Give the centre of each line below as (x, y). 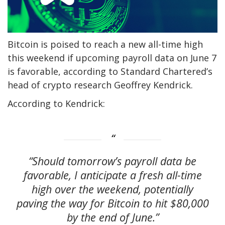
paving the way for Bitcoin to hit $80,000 (113, 203)
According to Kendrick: (56, 104)
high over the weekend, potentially (113, 189)
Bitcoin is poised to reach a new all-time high (105, 44)
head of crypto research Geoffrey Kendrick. (100, 85)
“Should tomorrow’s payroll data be (113, 161)
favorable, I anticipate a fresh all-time (113, 175)
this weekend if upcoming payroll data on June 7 (112, 58)
